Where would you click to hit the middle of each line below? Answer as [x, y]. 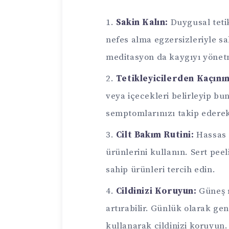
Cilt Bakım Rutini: [155, 135]
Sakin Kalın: [142, 23]
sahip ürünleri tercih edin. [161, 170]
